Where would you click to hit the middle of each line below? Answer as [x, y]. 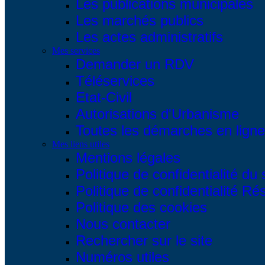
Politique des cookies [141, 207]
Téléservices [115, 81]
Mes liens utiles [81, 144]
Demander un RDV [135, 64]
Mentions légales [128, 158]
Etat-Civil [104, 97]
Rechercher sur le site [144, 240]
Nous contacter [123, 224]
